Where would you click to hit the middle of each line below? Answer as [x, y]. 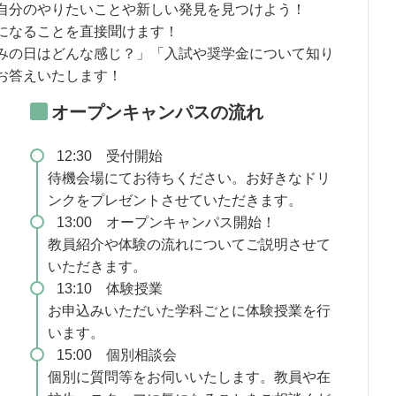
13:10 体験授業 [109, 289]
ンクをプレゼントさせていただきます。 [175, 201]
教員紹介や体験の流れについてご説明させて [189, 245]
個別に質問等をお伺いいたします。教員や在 [189, 377]
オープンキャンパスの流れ [157, 113]
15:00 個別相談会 [116, 355]
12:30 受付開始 [109, 156]
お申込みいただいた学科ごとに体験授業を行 [189, 311]
